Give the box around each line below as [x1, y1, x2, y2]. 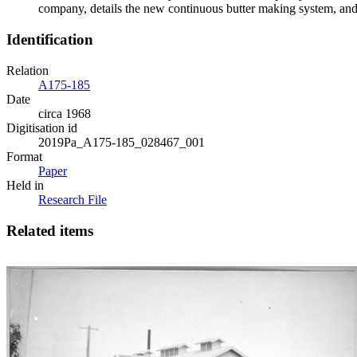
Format [6, 149, 42, 163]
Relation [6, 63, 49, 77]
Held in [6, 178, 44, 192]
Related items [6, 222, 93, 239]
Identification [6, 31, 93, 49]
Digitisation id [6, 120, 77, 135]
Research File [38, 192, 107, 206]
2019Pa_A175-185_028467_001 [38, 135, 205, 149]
